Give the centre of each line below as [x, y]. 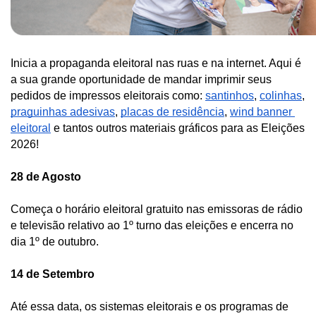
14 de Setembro [53, 274]
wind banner [261, 111]
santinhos [230, 95]
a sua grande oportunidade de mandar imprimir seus [141, 79]
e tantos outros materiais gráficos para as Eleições [178, 128]
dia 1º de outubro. [56, 241]
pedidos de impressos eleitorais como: [108, 95]
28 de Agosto [46, 176]
